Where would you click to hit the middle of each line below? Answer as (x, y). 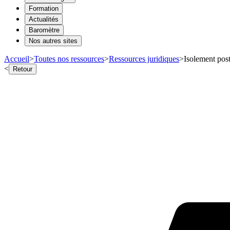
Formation (44, 8)
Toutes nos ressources (69, 59)
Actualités (44, 19)
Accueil (17, 59)
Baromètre (44, 30)
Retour (23, 69)
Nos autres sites (53, 41)
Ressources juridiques (144, 59)
